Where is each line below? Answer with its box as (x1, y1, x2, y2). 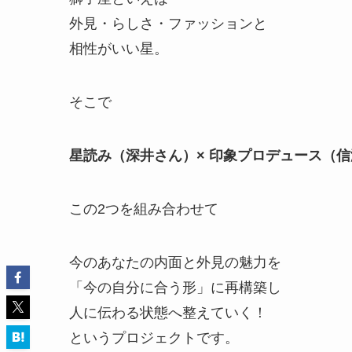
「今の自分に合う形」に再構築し (69, 280, 281, 296)
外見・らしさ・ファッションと (69, 16, 267, 32)
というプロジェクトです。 (69, 330, 239, 346)
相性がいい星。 (69, 41, 168, 57)
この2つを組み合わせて (69, 201, 218, 218)
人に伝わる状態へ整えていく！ (69, 305, 267, 321)
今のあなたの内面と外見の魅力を (69, 255, 281, 271)
